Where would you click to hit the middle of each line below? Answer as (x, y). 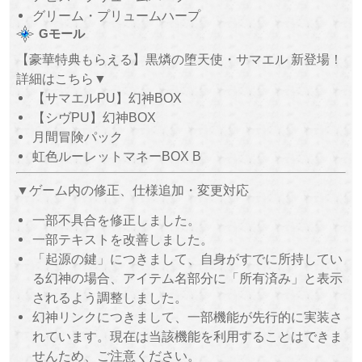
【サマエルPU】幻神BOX (107, 98)
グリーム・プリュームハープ (117, 16)
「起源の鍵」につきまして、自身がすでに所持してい (188, 258)
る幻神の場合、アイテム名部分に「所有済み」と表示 (188, 278)
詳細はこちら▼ (61, 79)
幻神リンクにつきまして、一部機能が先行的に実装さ (188, 316)
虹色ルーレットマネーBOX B (117, 156)
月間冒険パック (78, 137)
